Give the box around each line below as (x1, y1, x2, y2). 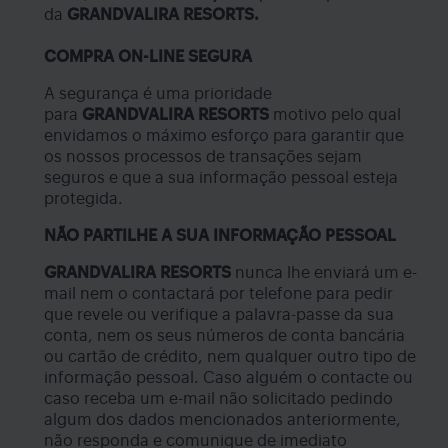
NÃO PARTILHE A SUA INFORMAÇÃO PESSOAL (44, 227, 396, 244)
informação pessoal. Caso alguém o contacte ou (44, 369, 413, 386)
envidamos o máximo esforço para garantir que (44, 127, 404, 144)
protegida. (44, 190, 127, 207)
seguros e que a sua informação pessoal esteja (44, 169, 398, 186)
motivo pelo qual (269, 106, 401, 123)
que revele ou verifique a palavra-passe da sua (44, 306, 394, 323)
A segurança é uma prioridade (44, 85, 272, 102)
